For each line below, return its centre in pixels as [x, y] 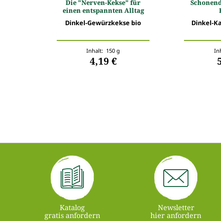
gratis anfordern [73, 215]
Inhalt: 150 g [103, 50]
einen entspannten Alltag [103, 10]
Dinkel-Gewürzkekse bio [103, 22]
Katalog [73, 207]
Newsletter [176, 207]
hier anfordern [176, 215]
